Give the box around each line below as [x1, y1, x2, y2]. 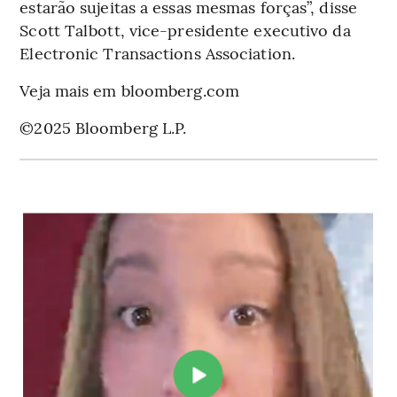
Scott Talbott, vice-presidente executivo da [19, 19, 351, 42]
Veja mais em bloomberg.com [19, 79, 239, 102]
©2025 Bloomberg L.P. [19, 116, 187, 139]
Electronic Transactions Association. [19, 42, 295, 65]
